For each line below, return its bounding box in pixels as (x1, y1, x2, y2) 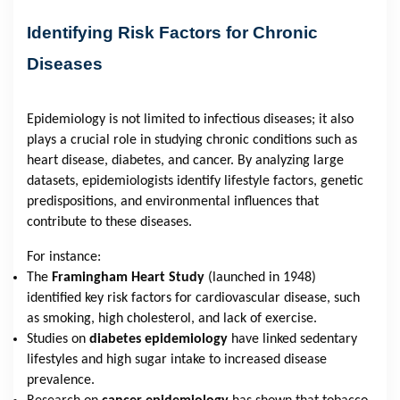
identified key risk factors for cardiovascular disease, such (27, 290, 360, 305)
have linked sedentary (231, 331, 357, 346)
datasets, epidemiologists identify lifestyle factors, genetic (27, 173, 363, 188)
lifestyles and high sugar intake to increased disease (27, 352, 327, 367)
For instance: (27, 249, 101, 264)
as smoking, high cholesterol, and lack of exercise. (27, 311, 317, 326)
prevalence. (27, 372, 95, 387)
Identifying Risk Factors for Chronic (27, 22, 318, 42)
